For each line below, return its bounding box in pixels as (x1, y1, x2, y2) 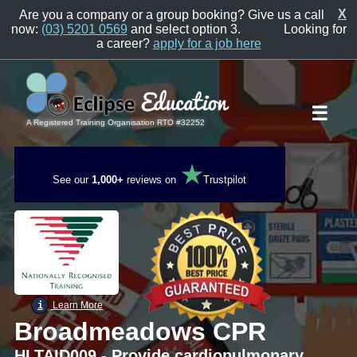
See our (53, 173, 92, 186)
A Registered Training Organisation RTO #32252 (25, 118, 205, 127)
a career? (96, 37, 153, 50)
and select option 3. (127, 22, 244, 36)
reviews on (124, 173, 180, 186)
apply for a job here (152, 37, 261, 50)
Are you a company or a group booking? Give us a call (18, 8, 324, 22)
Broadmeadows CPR (14, 317, 266, 347)
